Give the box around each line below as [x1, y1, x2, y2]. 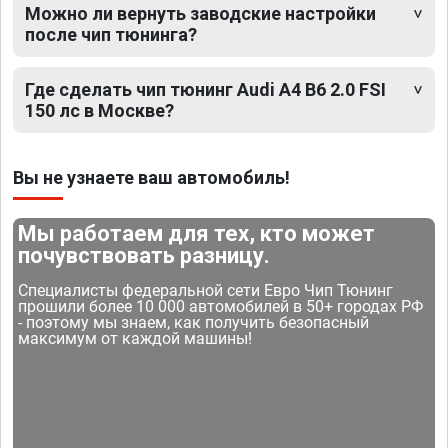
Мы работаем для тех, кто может [18, 221, 376, 247]
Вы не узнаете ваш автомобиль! [13, 167, 290, 189]
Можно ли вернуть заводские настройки [25, 3, 376, 25]
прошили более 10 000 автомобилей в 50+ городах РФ [18, 297, 424, 317]
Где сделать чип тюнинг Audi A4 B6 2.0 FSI [25, 79, 386, 101]
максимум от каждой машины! [18, 329, 253, 349]
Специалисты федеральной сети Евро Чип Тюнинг [18, 281, 394, 301]
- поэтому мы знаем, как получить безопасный [18, 313, 370, 333]
